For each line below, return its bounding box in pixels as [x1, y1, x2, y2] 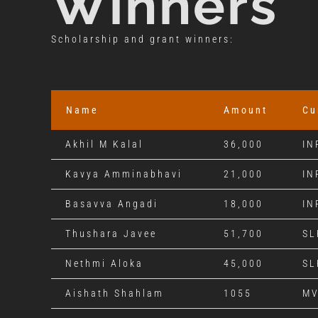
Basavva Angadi [65, 197, 158, 209]
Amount [223, 104, 268, 116]
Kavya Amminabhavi [65, 168, 182, 180]
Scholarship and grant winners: [50, 33, 234, 45]
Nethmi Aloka [65, 257, 143, 269]
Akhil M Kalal [65, 138, 143, 150]
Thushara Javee [65, 227, 157, 239]
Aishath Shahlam [65, 287, 164, 299]
